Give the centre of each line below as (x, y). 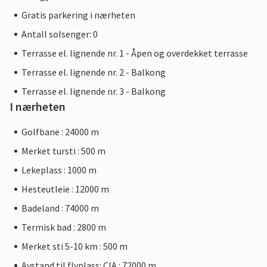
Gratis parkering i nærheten (78, 15)
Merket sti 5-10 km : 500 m (74, 246)
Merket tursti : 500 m (63, 151)
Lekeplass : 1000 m (59, 170)
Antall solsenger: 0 (60, 34)
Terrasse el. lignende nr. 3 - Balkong (94, 91)
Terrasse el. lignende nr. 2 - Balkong (94, 72)
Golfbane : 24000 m (60, 132)
